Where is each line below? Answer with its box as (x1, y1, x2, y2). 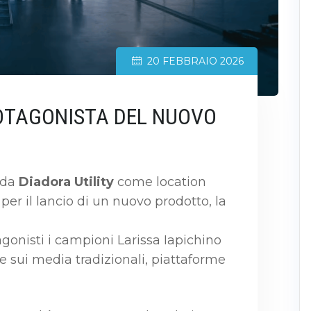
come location (117, 174, 206, 190)
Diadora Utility (19, 174, 117, 190)
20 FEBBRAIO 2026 (147, 54, 244, 67)
